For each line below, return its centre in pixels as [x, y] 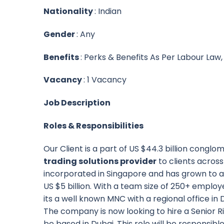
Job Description [77, 103]
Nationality [69, 11]
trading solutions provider [100, 161]
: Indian [108, 11]
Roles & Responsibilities [93, 125]
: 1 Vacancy [105, 80]
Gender [60, 34]
